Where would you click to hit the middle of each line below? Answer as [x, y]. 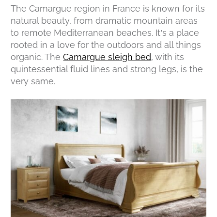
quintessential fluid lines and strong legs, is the [107, 69]
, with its [168, 57]
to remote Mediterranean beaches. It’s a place [105, 33]
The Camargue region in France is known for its [108, 9]
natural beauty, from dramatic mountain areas [104, 21]
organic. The [37, 57]
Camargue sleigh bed [107, 57]
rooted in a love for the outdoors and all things [106, 45]
